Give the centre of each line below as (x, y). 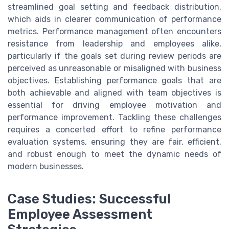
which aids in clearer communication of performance (114, 19)
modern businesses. (46, 167)
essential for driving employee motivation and (114, 105)
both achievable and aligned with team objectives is (114, 93)
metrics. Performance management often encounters (114, 32)
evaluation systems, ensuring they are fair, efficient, (114, 142)
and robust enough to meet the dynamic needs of (114, 154)
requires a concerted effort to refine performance (114, 130)
